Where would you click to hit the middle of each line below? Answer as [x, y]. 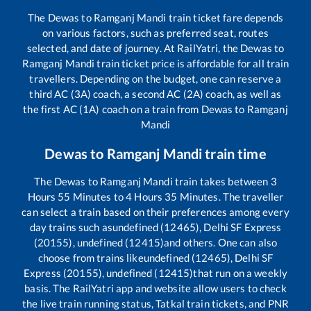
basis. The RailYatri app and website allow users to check [155, 288]
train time [234, 154]
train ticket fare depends [225, 18]
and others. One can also [221, 243]
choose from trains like [91, 258]
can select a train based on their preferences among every [155, 212]
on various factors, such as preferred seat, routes [155, 33]
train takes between [221, 182]
